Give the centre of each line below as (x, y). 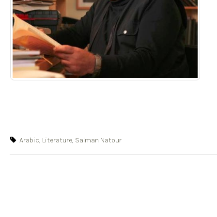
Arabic (30, 140)
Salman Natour (99, 140)
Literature (57, 140)
